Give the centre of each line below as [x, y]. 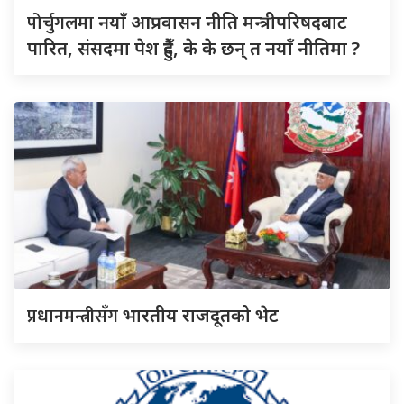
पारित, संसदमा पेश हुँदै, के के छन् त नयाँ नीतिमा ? [193, 49]
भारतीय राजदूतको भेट [201, 316]
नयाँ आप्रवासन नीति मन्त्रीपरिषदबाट [223, 23]
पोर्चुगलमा [63, 24]
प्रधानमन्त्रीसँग [75, 317]
